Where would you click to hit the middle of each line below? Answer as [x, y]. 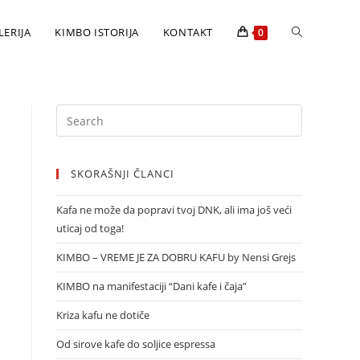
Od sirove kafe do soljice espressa [136, 344]
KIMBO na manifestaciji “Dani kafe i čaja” [151, 286]
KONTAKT [188, 32]
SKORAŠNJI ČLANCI [123, 174]
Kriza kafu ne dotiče [103, 315]
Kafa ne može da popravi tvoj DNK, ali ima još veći [174, 210]
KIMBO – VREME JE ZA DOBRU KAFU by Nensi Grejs [176, 257]
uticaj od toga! [90, 228]
